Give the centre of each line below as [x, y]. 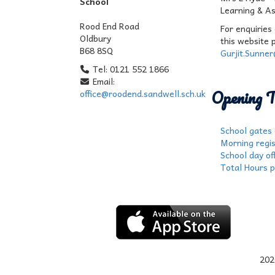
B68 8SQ [96, 50]
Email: [103, 81]
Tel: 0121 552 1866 [130, 69]
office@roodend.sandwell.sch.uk [142, 93]
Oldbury [95, 38]
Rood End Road [109, 26]
